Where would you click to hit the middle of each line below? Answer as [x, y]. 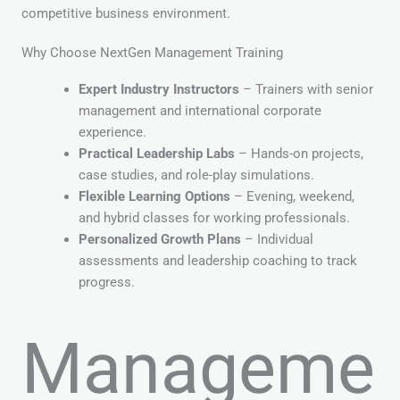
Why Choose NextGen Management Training [152, 53]
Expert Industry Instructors [158, 90]
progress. [106, 283]
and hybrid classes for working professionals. [214, 218]
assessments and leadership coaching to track [217, 261]
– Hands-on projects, [299, 154]
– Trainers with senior [306, 90]
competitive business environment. [126, 13]
